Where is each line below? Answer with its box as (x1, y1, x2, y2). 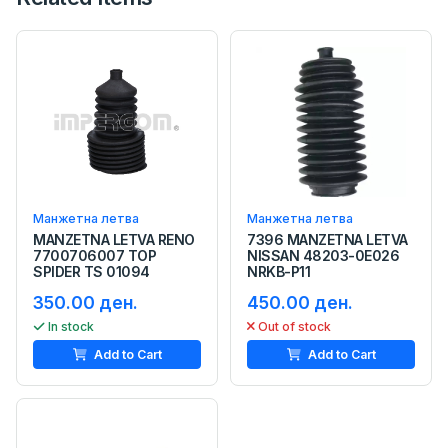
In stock (48, 319, 94, 335)
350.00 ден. (33, 292, 138, 314)
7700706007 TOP (33, 247, 157, 265)
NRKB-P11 (247, 263, 311, 281)
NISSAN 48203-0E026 (247, 247, 400, 265)
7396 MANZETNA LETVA (247, 231, 408, 249)
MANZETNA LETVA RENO (33, 231, 195, 249)
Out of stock (258, 319, 331, 335)
